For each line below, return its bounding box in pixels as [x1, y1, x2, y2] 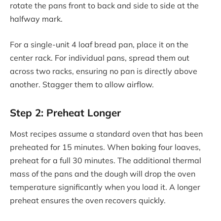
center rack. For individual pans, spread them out [10, 52, 189, 63]
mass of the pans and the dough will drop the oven [10, 169, 195, 179]
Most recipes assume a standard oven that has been [10, 129, 203, 139]
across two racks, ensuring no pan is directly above [10, 66, 197, 76]
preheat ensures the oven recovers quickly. [10, 195, 166, 206]
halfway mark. [10, 14, 63, 24]
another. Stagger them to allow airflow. [10, 79, 154, 89]
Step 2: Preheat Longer [10, 106, 121, 119]
